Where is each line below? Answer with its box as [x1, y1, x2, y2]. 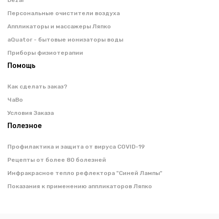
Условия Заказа [7, 109, 54, 117]
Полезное [7, 122, 42, 131]
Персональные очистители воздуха [7, 10, 120, 17]
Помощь [7, 62, 36, 70]
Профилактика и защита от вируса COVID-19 [7, 143, 145, 151]
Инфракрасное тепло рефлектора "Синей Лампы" [7, 170, 162, 177]
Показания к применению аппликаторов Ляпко [7, 183, 152, 190]
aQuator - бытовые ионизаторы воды [7, 36, 123, 44]
